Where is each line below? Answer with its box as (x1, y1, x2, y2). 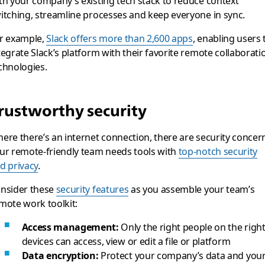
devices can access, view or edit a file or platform (21, 234, 231, 248)
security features (56, 182, 129, 196)
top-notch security (178, 144, 258, 158)
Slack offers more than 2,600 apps (46, 31, 193, 45)
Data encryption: (21, 248, 99, 262)
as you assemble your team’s (128, 182, 255, 196)
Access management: (21, 219, 119, 234)
